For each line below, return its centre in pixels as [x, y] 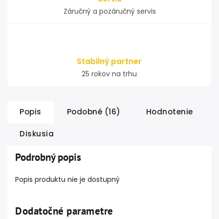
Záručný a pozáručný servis [109, 11]
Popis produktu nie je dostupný [67, 179]
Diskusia [37, 134]
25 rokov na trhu [109, 74]
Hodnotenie [169, 112]
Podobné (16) [94, 112]
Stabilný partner [109, 61]
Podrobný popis [48, 157]
